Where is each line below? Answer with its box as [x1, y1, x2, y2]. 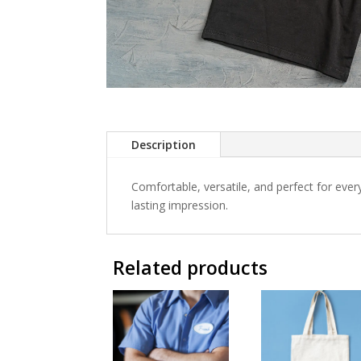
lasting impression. [131, 197, 228, 214]
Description [131, 137, 196, 153]
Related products [113, 254, 268, 280]
